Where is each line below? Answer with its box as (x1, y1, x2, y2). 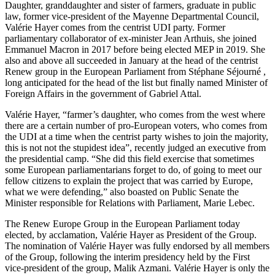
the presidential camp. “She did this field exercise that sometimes (5, 153, 254, 165)
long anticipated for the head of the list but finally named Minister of (5, 77, 268, 88)
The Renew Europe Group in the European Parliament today (5, 219, 240, 230)
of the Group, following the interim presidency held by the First (5, 252, 250, 263)
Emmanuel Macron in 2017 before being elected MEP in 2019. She (5, 44, 265, 55)
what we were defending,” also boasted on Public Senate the (5, 187, 239, 198)
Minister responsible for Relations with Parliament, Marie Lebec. (5, 198, 255, 209)
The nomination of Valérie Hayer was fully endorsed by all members (5, 241, 269, 252)
